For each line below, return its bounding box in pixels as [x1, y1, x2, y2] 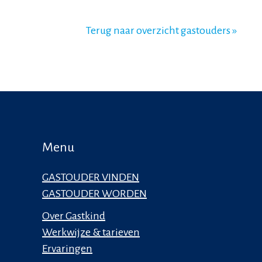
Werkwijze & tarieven [42, 226, 140, 239]
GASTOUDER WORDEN [42, 188, 147, 200]
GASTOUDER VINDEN [42, 171, 139, 184]
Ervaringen [42, 243, 92, 255]
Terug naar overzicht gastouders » [86, 25, 237, 37]
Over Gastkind [42, 210, 105, 222]
